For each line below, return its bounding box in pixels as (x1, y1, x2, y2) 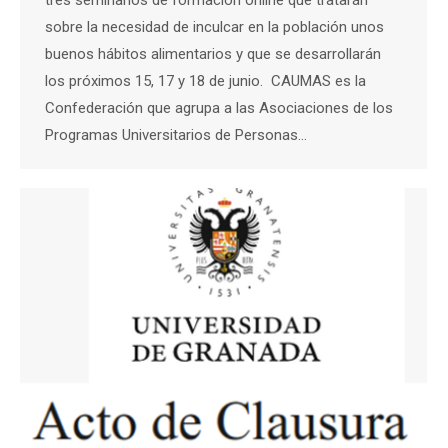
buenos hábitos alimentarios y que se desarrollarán (45, 44, 381, 63)
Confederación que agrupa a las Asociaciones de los (45, 98, 393, 117)
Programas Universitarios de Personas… (45, 125, 307, 144)
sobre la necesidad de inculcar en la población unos (45, 17, 384, 36)
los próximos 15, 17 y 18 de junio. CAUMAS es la (45, 71, 366, 90)
